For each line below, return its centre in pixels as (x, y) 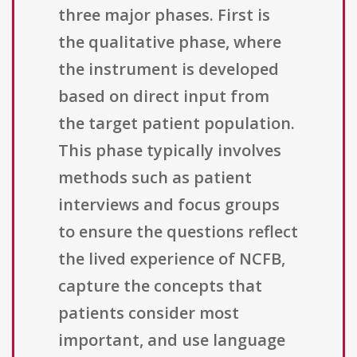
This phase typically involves (170, 151)
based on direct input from (164, 96)
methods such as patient (155, 178)
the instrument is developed (169, 69)
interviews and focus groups (169, 205)
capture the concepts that (160, 286)
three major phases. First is (164, 15)
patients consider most (149, 313)
